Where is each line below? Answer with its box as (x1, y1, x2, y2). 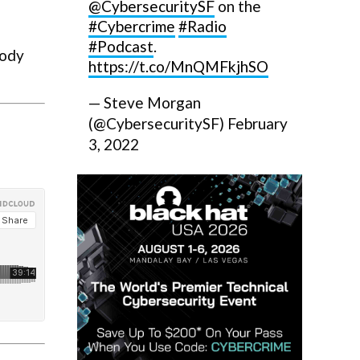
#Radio (178, 17, 227, 35)
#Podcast (88, 37, 153, 55)
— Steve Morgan (88, 93, 201, 112)
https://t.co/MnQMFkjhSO (88, 57, 268, 76)
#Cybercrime (88, 17, 175, 35)
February (227, 114, 288, 133)
